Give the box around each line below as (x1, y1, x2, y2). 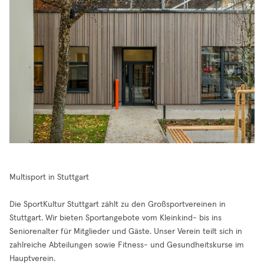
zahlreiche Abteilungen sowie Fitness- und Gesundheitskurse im (9, 241, 244, 249)
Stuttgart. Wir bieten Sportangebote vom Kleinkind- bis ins (9, 214, 222, 222)
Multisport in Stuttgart (9, 173, 89, 181)
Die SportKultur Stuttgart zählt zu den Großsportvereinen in (9, 200, 226, 209)
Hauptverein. (9, 255, 55, 263)
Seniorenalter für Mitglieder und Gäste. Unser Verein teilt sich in (9, 227, 242, 236)
